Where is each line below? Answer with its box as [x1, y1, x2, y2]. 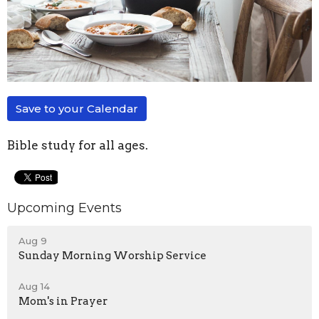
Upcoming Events [7, 199, 122, 216]
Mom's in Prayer [19, 295, 108, 308]
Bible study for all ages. [7, 137, 148, 152]
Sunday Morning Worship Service [19, 249, 206, 263]
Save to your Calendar [16, 101, 138, 115]
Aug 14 [19, 281, 50, 293]
